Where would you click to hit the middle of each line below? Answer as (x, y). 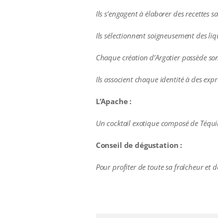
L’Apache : (114, 101)
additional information (131, 192)
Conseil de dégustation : (139, 145)
